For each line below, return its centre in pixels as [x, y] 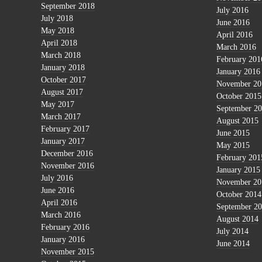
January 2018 [63, 67]
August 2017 [62, 92]
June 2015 [233, 133]
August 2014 [237, 219]
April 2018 [59, 43]
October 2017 [63, 80]
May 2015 [233, 145]
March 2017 [61, 116]
